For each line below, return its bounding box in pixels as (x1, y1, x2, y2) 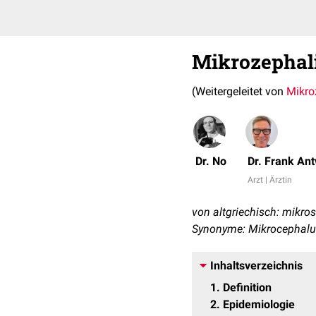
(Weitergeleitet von (192, 85, 286, 98)
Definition (223, 281, 272, 294)
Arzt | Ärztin (248, 175, 292, 185)
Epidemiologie (223, 298, 295, 311)
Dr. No (195, 154, 226, 168)
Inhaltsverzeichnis (210, 259, 303, 272)
